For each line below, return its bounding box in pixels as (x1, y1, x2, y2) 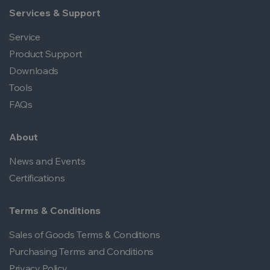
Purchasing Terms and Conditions (9, 245, 154, 257)
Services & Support (9, 7, 101, 19)
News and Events (9, 155, 86, 167)
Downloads (9, 64, 59, 77)
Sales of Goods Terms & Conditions (9, 228, 160, 240)
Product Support (9, 48, 83, 60)
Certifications (9, 172, 65, 184)
